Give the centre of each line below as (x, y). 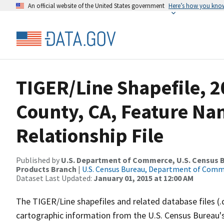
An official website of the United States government (96, 5)
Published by (38, 160)
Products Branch (46, 169)
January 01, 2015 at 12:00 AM (143, 178)
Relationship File (90, 135)
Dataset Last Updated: (55, 178)
